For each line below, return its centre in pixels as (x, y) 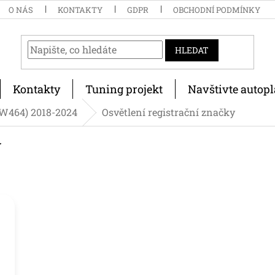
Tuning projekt (124, 89)
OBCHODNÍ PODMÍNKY (217, 10)
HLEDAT (192, 50)
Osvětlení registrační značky (168, 112)
